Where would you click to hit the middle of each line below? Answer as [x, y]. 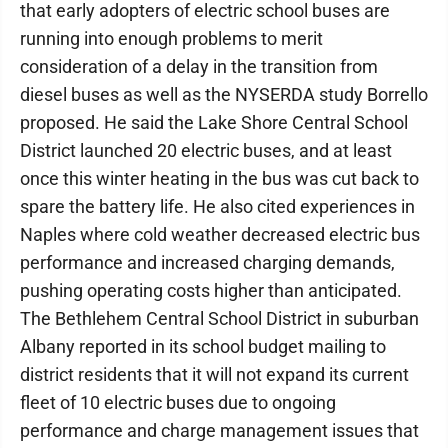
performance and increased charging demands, [207, 262]
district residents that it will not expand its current [214, 374]
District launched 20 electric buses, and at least [206, 150]
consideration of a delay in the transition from [199, 66]
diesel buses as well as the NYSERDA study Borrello [224, 94]
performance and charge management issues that [219, 430]
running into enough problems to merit [171, 38]
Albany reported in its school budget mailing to [203, 346]
